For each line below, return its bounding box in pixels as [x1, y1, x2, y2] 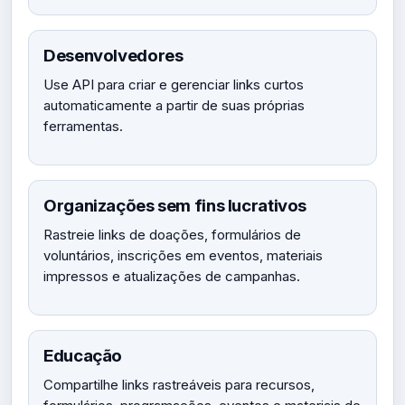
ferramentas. [43, 118, 123, 135]
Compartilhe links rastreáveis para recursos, [43, 376, 315, 393]
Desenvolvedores [43, 45, 184, 66]
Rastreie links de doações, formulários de [43, 226, 301, 243]
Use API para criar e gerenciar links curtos [43, 76, 304, 93]
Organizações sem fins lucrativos [43, 195, 306, 216]
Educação [43, 345, 122, 366]
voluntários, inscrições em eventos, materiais [43, 247, 323, 264]
